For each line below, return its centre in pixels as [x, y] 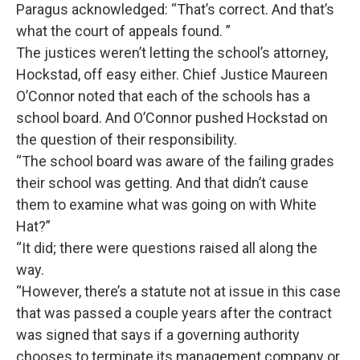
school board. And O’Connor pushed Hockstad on [172, 118]
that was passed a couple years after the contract [174, 313]
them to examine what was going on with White [166, 205]
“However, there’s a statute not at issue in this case [178, 291]
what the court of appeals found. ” [125, 31]
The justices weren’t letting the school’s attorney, [172, 53]
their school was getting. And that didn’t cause [162, 183]
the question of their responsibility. [128, 139]
